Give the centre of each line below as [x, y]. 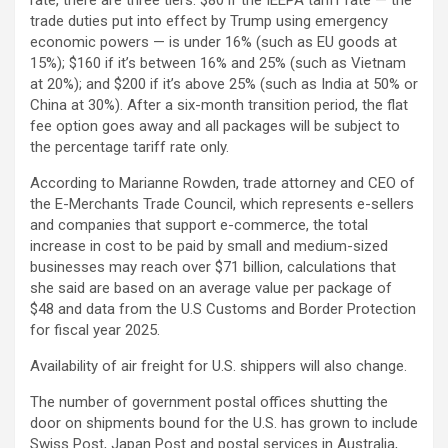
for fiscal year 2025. [95, 329]
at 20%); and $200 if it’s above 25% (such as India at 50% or [224, 83]
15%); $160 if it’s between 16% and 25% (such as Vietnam [218, 62]
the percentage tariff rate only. [129, 146]
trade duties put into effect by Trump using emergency [209, 20]
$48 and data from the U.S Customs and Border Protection [223, 308]
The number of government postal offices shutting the [209, 401]
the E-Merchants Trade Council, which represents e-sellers [222, 203]
